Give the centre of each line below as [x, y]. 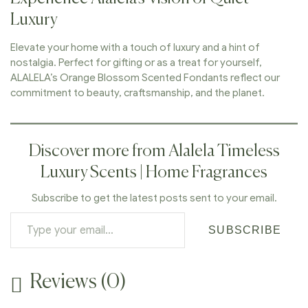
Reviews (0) [78, 282]
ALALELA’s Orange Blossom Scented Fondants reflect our [145, 77]
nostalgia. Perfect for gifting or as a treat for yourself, [136, 62]
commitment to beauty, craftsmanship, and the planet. [137, 92]
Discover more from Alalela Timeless [154, 151]
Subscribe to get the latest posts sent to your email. [154, 198]
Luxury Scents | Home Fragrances [154, 172]
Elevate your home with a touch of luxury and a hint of [135, 47]
